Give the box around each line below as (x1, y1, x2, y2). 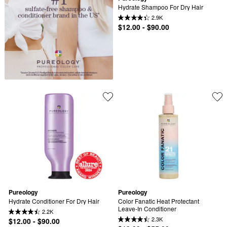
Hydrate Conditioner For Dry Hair (9, 196, 99, 205)
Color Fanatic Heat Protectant (118, 196, 199, 205)
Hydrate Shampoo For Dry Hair (118, 2, 203, 11)
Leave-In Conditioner (118, 204, 176, 213)
